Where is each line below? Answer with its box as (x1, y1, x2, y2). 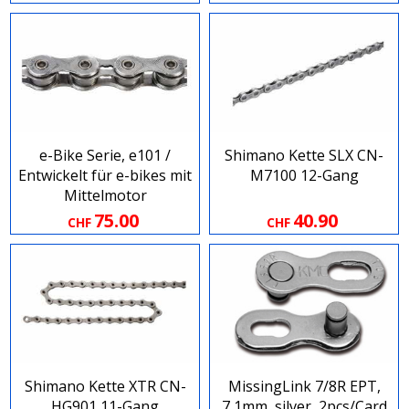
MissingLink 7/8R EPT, (227, 376, 381, 397)
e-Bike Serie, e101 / (39, 145, 171, 166)
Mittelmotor (63, 185, 147, 206)
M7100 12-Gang (249, 165, 359, 186)
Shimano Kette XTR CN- (24, 376, 186, 397)
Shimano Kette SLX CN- (225, 145, 383, 166)
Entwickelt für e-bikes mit (18, 165, 192, 186)
